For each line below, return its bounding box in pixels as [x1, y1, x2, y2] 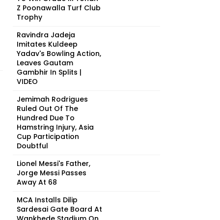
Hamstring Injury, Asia [17, 122, 94, 132]
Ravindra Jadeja [17, 30, 75, 40]
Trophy [17, 12, 42, 22]
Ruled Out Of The [17, 104, 78, 113]
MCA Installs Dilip [17, 195, 78, 205]
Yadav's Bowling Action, [17, 49, 101, 58]
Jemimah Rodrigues [17, 94, 88, 104]
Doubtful [17, 141, 48, 151]
